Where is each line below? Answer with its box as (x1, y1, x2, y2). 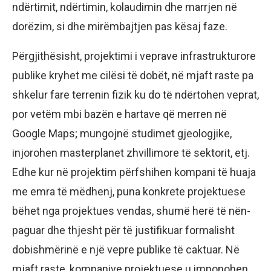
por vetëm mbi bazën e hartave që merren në (12, 108, 227, 121)
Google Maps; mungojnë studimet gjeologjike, (12, 127, 232, 140)
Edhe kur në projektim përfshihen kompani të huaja (12, 166, 256, 179)
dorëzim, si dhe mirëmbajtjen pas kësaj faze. (12, 20, 227, 33)
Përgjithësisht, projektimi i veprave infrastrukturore (12, 50, 256, 63)
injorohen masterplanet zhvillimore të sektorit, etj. (12, 146, 250, 160)
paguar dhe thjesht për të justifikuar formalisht (12, 224, 235, 237)
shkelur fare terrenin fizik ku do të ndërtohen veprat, (12, 88, 259, 102)
